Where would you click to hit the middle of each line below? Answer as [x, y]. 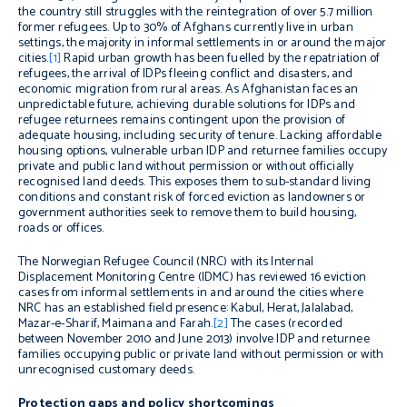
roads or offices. [61, 228]
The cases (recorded [285, 324]
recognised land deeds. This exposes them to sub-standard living [195, 182]
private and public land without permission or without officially [186, 167]
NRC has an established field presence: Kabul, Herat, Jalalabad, [186, 308]
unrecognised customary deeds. [107, 370]
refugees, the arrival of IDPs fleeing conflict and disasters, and [186, 74]
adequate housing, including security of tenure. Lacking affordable [200, 136]
